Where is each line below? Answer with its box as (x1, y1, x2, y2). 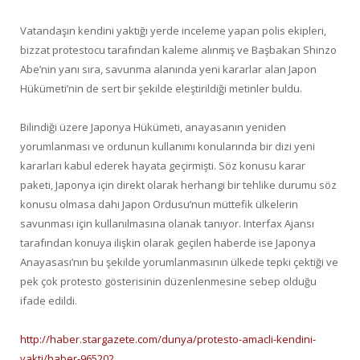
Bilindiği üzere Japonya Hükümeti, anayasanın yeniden (20, 120, 286, 135)
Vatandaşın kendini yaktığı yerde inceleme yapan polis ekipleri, (20, 23, 326, 39)
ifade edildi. (20, 293, 77, 309)
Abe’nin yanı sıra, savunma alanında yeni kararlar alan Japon (20, 62, 317, 77)
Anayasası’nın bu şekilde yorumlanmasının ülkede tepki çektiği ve (20, 255, 338, 270)
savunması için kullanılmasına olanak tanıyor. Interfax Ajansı (20, 216, 314, 231)
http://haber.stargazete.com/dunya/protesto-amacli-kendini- (20, 332, 316, 347)
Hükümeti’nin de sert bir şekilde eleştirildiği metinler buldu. (20, 81, 302, 96)
